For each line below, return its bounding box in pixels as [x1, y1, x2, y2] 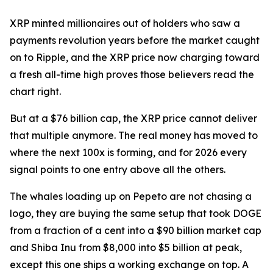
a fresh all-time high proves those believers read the [10, 68, 254, 81]
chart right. [10, 85, 61, 98]
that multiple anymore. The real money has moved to [10, 129, 258, 142]
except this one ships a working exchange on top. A [10, 258, 249, 271]
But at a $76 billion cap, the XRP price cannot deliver [10, 112, 257, 125]
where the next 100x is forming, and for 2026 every [10, 146, 247, 159]
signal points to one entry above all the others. [10, 163, 225, 176]
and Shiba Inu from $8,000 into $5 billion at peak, [10, 241, 242, 254]
